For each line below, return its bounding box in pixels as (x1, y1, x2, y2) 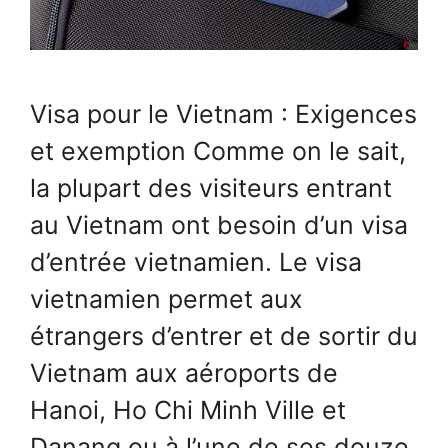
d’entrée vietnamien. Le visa (30, 246, 362, 277)
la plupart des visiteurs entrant (30, 172, 392, 203)
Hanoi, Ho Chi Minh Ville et (30, 394, 346, 425)
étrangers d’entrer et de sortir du (30, 320, 418, 351)
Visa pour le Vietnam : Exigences (30, 98, 417, 129)
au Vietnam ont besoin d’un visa (30, 209, 408, 240)
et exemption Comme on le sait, (30, 135, 406, 166)
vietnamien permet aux (30, 283, 303, 314)
